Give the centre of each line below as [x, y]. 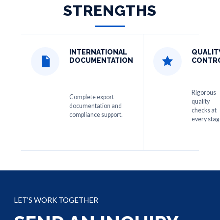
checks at [204, 110]
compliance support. [96, 115]
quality [201, 101]
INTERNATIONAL [98, 52]
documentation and [96, 106]
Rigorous [204, 93]
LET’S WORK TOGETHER [56, 200]
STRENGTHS [110, 11]
